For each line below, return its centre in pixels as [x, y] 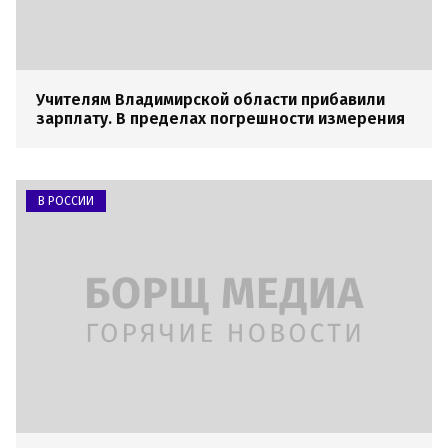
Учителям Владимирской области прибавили [210, 99]
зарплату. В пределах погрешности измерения [220, 118]
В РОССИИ [66, 200]
